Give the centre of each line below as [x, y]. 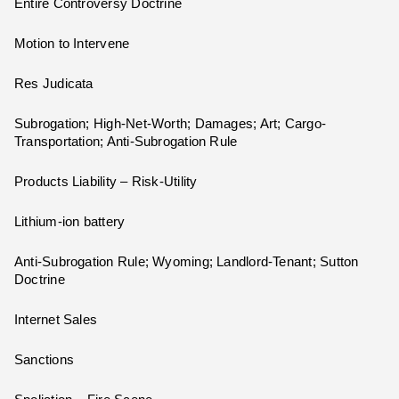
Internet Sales [56, 320]
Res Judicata [54, 84]
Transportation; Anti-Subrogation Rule [126, 142]
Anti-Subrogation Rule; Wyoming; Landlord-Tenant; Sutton [187, 262]
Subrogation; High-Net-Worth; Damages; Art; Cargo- [171, 124]
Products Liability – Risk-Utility [106, 182]
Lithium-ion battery [70, 222]
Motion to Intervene [72, 44]
